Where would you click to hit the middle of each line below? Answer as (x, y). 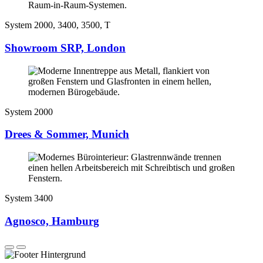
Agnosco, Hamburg (52, 221)
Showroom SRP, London (65, 48)
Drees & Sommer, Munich (67, 134)
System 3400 (29, 198)
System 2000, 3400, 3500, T (58, 25)
